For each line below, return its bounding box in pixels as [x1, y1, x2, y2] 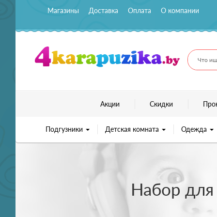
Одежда [181, 124, 209, 133]
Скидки [150, 99, 173, 108]
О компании [161, 6, 199, 15]
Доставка [89, 6, 118, 15]
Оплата [128, 6, 151, 15]
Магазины [47, 6, 79, 15]
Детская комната [105, 124, 161, 133]
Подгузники [45, 124, 85, 133]
